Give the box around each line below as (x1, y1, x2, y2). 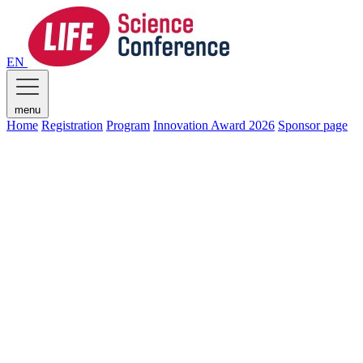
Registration (41, 118, 103, 132)
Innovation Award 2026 (153, 118, 275, 132)
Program (106, 118, 150, 132)
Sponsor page (278, 118, 348, 132)
